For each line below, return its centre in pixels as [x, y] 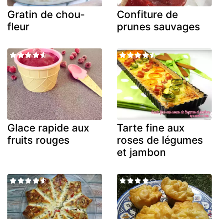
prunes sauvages [158, 27]
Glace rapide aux [48, 128]
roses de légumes [160, 140]
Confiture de [147, 15]
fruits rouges [38, 140]
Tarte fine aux [151, 128]
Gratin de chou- [46, 15]
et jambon [142, 152]
